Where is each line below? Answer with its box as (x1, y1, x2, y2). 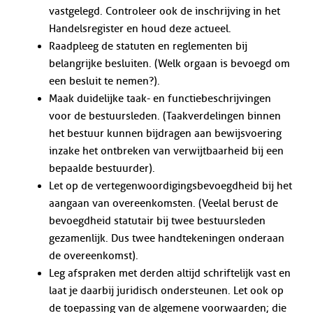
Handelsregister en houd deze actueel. (48, 22, 231, 36)
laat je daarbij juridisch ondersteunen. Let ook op (48, 284, 284, 298)
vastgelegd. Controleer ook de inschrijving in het (48, 5, 280, 18)
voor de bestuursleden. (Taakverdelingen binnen (48, 110, 281, 123)
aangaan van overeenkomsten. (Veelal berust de (48, 197, 278, 210)
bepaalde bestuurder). (48, 162, 155, 175)
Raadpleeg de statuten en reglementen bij (48, 40, 247, 53)
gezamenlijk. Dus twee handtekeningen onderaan (48, 232, 284, 245)
